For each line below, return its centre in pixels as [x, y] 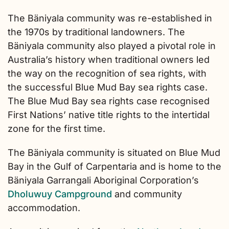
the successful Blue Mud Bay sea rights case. [108, 87]
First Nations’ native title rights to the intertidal [109, 115]
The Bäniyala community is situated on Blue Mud [114, 153]
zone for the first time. [56, 129]
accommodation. [44, 208]
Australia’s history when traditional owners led [109, 60]
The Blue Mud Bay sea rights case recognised [109, 101]
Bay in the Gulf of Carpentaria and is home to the [114, 166]
